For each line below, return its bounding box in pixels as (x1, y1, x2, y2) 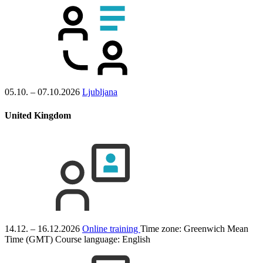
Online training (82, 223, 140, 234)
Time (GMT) (5, 234, 53, 244)
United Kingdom (5, 110, 71, 120)
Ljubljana (82, 87, 117, 97)
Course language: (55, 234, 122, 244)
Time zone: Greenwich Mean (140, 223, 248, 234)
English (122, 234, 150, 244)
